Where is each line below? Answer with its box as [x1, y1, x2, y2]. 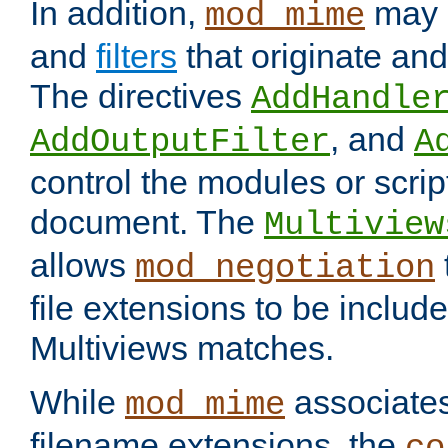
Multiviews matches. [30, 329, 334, 368]
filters [96, 37, 177, 76]
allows [30, 246, 135, 285]
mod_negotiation [135, 249, 435, 288]
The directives [30, 77, 251, 116]
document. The [30, 203, 264, 242]
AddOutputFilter [30, 123, 330, 162]
